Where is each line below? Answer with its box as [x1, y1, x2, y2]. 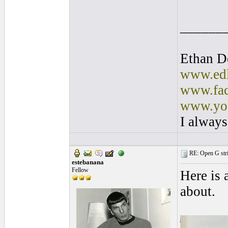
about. [180, 184, 215, 199]
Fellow [72, 166, 89, 174]
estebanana [72, 158, 104, 166]
